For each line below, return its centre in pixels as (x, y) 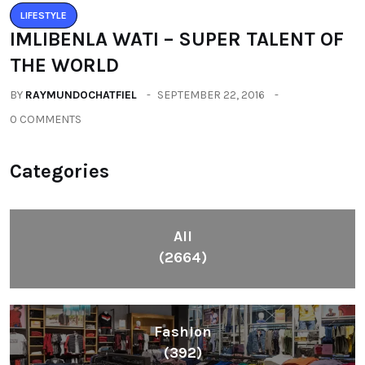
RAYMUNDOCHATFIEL (81, 95)
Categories (59, 171)
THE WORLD (64, 65)
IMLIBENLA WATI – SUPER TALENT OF (177, 39)
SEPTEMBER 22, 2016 (211, 95)
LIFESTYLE (44, 15)
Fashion (182, 331)
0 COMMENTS (46, 119)
